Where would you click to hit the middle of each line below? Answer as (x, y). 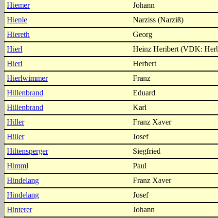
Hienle (17, 20)
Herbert (145, 64)
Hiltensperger (27, 151)
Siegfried (147, 151)
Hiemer (18, 5)
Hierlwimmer (27, 78)
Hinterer (19, 209)
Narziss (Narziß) (158, 20)
